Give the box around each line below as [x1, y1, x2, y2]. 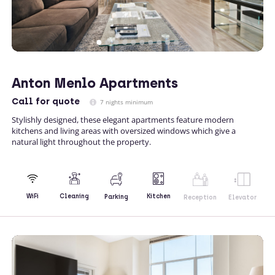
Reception [184, 193, 217, 201]
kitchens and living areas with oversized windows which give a [12, 125, 236, 136]
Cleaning [60, 192, 90, 201]
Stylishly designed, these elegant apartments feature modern [12, 114, 234, 125]
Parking [104, 192, 129, 201]
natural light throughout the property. [12, 136, 151, 147]
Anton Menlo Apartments [12, 74, 178, 91]
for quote [33, 96, 80, 107]
